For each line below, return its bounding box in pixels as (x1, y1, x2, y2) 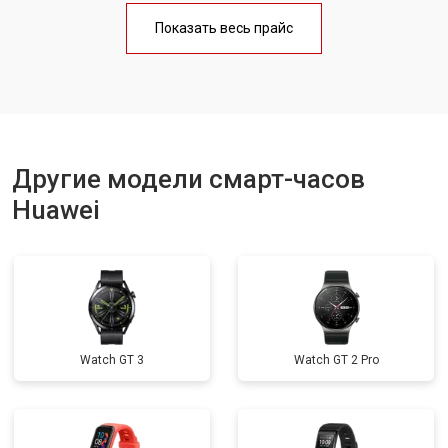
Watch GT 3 (80, 353, 144, 367)
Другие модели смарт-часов (12, 164, 365, 194)
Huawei (12, 195, 100, 225)
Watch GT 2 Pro (293, 353, 379, 367)
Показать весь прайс (155, 20, 293, 36)
